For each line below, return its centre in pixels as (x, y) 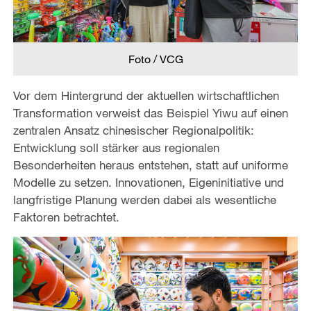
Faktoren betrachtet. (66, 217)
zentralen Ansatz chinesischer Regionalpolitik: (133, 130)
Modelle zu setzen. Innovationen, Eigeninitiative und (148, 182)
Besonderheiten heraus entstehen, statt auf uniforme (150, 165)
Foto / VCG (155, 59)
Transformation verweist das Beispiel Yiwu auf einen (150, 112)
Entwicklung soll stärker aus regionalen (116, 147)
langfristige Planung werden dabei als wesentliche (144, 199)
